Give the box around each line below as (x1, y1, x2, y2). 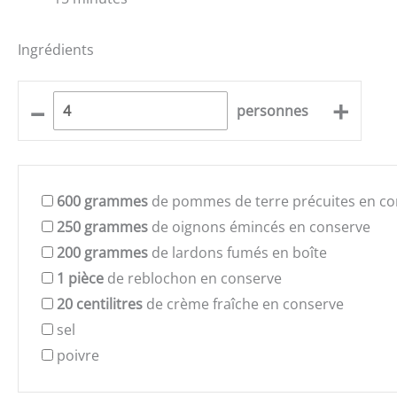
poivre (57, 345, 99, 365)
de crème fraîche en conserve (143, 293, 344, 314)
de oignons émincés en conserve (148, 216, 370, 237)
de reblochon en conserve (104, 268, 282, 288)
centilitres (76, 293, 143, 314)
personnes (237, 100, 309, 121)
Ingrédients (18, 40, 94, 60)
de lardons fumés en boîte (148, 242, 327, 262)
